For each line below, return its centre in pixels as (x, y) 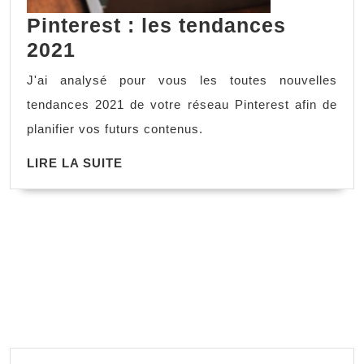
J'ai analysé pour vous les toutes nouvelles (182, 80)
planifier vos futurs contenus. (115, 128)
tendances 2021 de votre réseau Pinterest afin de (182, 104)
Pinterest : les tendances (156, 25)
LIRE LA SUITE (75, 162)
